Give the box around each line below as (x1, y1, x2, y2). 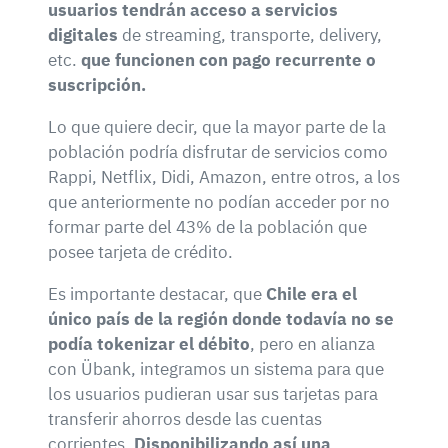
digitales (48, 23, 118, 46)
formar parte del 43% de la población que (48, 215, 367, 238)
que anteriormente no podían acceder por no (48, 190, 390, 213)
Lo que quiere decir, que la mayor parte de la (48, 115, 386, 138)
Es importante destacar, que (48, 282, 266, 305)
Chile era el (266, 282, 357, 305)
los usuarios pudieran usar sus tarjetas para (48, 382, 378, 405)
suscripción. (48, 73, 146, 96)
